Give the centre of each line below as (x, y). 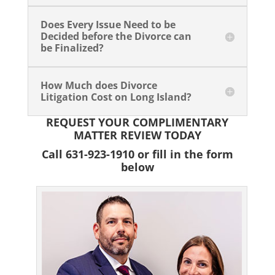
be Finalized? (72, 48)
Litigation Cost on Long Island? (116, 97)
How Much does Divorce (99, 86)
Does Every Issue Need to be (108, 25)
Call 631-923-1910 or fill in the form (137, 154)
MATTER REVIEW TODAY (137, 135)
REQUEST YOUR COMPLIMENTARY (137, 122)
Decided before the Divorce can (116, 37)
